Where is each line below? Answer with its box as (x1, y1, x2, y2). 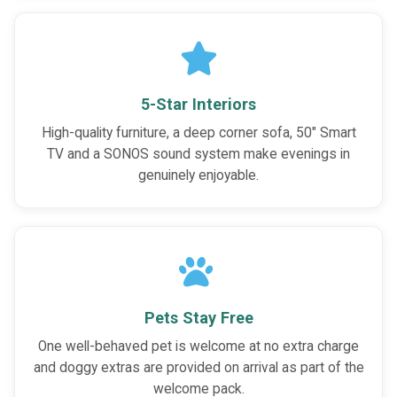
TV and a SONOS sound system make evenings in (47, 146, 350, 163)
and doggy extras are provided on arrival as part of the (33, 360, 364, 377)
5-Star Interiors (141, 95, 256, 114)
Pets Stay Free (144, 308, 253, 328)
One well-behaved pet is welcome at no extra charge (38, 339, 359, 355)
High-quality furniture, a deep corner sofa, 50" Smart (41, 125, 356, 142)
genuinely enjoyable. (138, 167, 259, 184)
